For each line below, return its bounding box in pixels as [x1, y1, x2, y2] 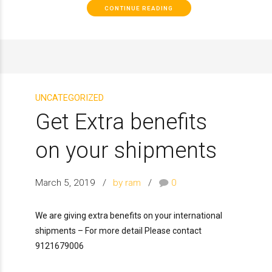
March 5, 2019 [35, 177, 95, 188]
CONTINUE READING [104, 4, 174, 12]
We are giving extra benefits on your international [35, 210, 222, 220]
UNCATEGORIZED [35, 93, 104, 104]
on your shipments [35, 137, 217, 164]
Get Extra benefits [35, 109, 207, 135]
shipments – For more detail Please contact [35, 225, 202, 236]
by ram [113, 177, 141, 188]
